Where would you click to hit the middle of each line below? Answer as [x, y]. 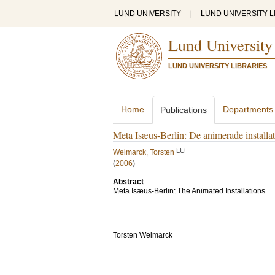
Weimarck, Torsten [144, 152]
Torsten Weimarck [143, 235]
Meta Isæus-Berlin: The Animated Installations [189, 191]
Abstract [128, 182]
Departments [248, 109]
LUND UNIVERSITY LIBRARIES [218, 66]
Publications [184, 110]
